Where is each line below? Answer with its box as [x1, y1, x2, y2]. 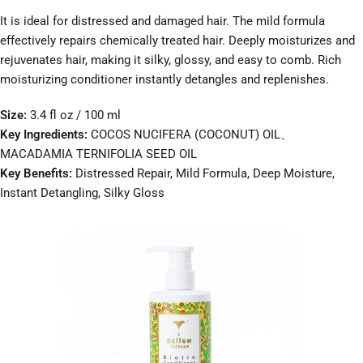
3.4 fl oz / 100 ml [30, 108, 121, 123]
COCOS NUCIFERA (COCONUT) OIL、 [91, 127, 293, 143]
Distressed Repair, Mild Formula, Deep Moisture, [72, 166, 335, 181]
